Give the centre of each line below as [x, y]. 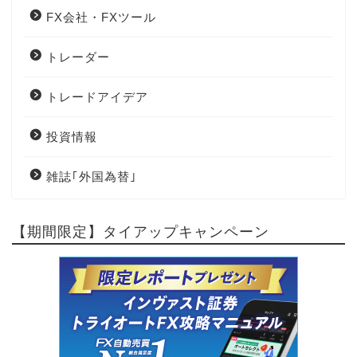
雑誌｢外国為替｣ [92, 176]
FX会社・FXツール [101, 17]
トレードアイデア [97, 96]
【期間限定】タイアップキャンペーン [141, 231]
